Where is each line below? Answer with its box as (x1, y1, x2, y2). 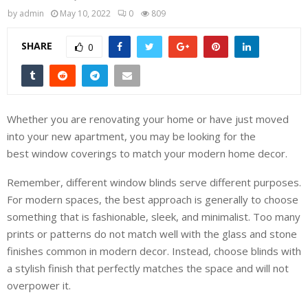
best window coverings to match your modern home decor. (7, 146, 287, 160)
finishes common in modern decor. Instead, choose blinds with (7, 243, 301, 258)
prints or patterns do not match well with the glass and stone (7, 226, 297, 241)
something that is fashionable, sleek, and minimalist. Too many (7, 209, 300, 223)
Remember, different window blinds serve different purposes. (7, 175, 301, 189)
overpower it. (7, 278, 71, 292)
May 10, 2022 (60, 8, 111, 19)
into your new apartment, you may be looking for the (7, 129, 256, 143)
